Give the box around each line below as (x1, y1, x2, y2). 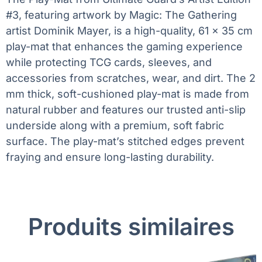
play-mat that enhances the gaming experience (6, 40, 243, 53)
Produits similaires (27, 212, 235, 241)
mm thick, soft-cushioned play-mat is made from (6, 87, 249, 100)
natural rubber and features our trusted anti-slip (6, 103, 246, 116)
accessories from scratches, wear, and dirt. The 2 (6, 71, 256, 84)
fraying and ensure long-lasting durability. (6, 150, 214, 163)
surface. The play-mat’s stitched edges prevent (6, 135, 244, 147)
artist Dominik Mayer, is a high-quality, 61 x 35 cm (6, 24, 253, 37)
